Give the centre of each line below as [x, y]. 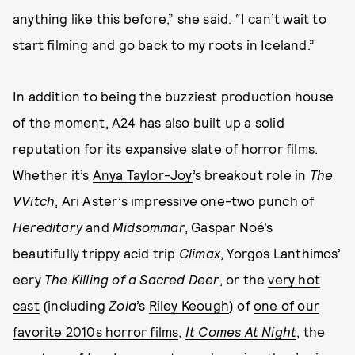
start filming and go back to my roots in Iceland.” [164, 44]
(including [74, 305]
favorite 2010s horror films [96, 331]
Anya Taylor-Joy [142, 174]
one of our [287, 305]
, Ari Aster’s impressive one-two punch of [185, 200]
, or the [244, 279]
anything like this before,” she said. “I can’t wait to [170, 18]
